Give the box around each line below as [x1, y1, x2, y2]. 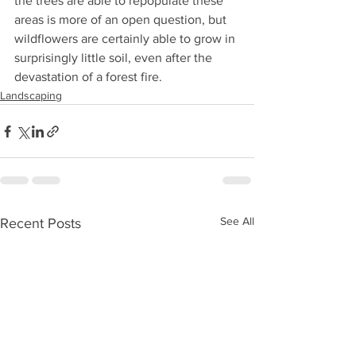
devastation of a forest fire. [14, 70, 165, 83]
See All [220, 215, 254, 227]
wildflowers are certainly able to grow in [14, 32, 238, 45]
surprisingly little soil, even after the [14, 51, 215, 64]
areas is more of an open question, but [14, 13, 230, 26]
